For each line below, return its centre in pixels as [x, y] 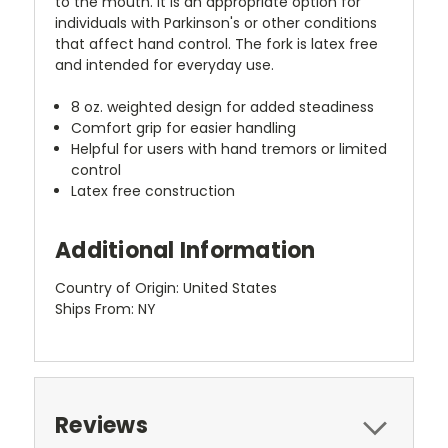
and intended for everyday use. [164, 64]
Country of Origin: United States [166, 287]
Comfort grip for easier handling [184, 127]
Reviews [101, 425]
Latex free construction [153, 190]
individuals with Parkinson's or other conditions [216, 22]
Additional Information [185, 250]
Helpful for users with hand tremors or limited [229, 148]
